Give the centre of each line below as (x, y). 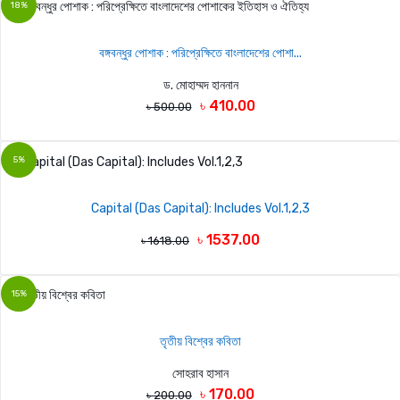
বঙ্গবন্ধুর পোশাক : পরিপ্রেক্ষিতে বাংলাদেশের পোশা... (200, 54)
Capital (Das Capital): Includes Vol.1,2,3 (200, 208)
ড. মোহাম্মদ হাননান (200, 86)
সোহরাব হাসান (200, 373)
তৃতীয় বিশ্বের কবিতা (200, 341)
